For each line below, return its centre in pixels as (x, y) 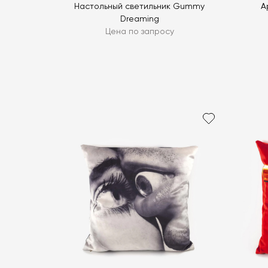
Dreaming (139, 19)
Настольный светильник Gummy (140, 6)
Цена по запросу (139, 31)
